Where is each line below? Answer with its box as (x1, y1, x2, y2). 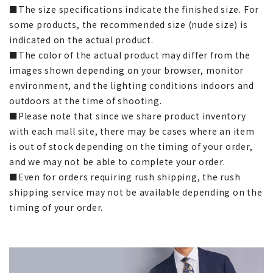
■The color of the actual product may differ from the (9, 48, 251, 61)
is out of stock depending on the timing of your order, (9, 140, 253, 152)
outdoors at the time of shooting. (9, 94, 162, 107)
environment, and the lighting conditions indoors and (9, 79, 255, 91)
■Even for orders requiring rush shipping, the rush (9, 170, 241, 183)
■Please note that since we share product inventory (9, 109, 246, 122)
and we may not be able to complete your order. (9, 155, 225, 168)
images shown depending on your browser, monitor (9, 63, 244, 76)
